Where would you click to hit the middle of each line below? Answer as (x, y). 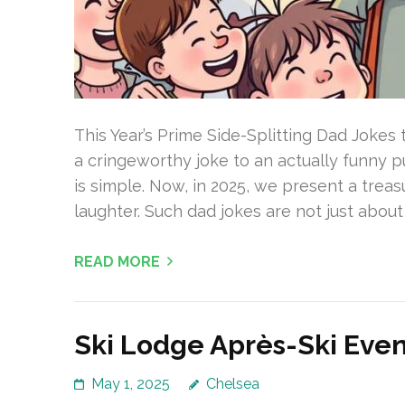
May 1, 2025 (131, 384)
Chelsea (233, 384)
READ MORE (117, 262)
